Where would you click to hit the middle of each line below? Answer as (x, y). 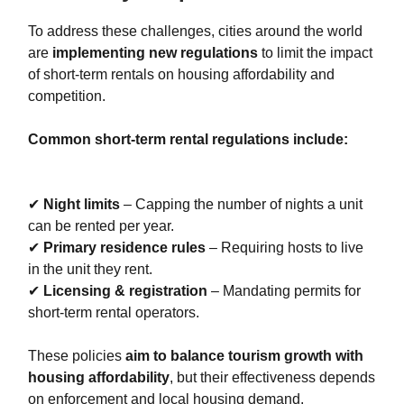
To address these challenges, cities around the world (195, 32)
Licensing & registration (125, 291)
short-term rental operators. (114, 313)
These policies (77, 356)
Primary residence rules (124, 248)
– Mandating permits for (284, 291)
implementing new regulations (155, 53)
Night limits (82, 205)
